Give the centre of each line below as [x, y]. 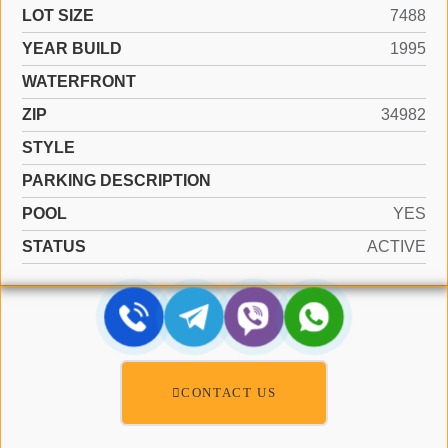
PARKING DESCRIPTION [116, 181]
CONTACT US [229, 393]
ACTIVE [396, 247]
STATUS [54, 247]
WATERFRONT [79, 82]
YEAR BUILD [72, 49]
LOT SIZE [58, 16]
